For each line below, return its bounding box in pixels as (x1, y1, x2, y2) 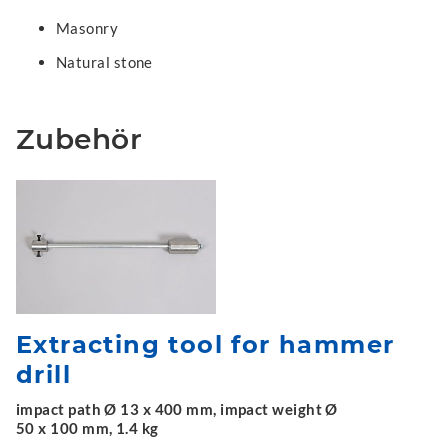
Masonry (56, 19, 119, 37)
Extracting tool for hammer (16, 329, 395, 359)
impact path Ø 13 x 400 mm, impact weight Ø (16, 399, 338, 418)
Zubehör (16, 122, 143, 156)
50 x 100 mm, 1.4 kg (16, 418, 159, 437)
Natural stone (56, 53, 153, 71)
